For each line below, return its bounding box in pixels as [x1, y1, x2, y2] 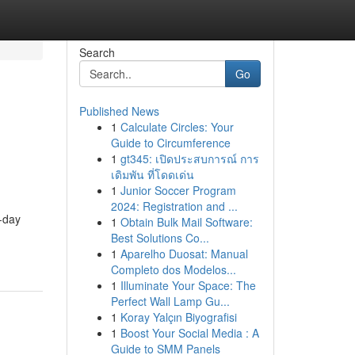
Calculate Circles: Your [120, 119, 234, 135]
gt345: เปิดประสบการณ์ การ [120, 151, 259, 166]
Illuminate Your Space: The [120, 277, 256, 293]
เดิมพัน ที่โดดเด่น [110, 166, 194, 182]
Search [78, 44, 115, 60]
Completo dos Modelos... [110, 261, 236, 277]
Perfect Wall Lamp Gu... [110, 293, 230, 309]
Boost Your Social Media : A [120, 325, 259, 341]
